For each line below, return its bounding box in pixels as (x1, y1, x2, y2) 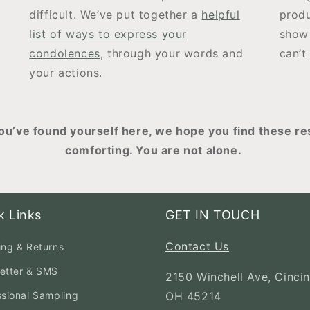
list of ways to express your (29, 27, 188, 41)
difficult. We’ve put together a (29, 8, 202, 21)
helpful (201, 8, 240, 21)
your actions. (29, 66, 103, 80)
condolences (29, 46, 100, 60)
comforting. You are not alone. (65, 143, 245, 157)
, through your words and (100, 46, 244, 60)
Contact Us (165, 239, 229, 253)
